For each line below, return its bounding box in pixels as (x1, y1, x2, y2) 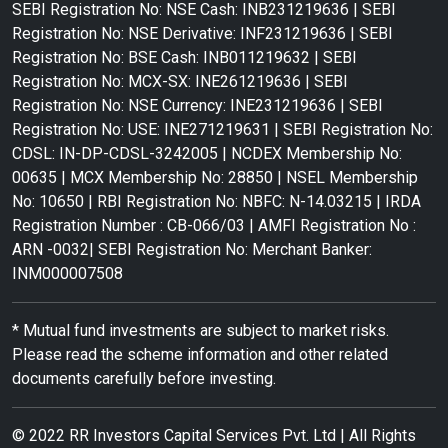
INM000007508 (12, 264, 123, 284)
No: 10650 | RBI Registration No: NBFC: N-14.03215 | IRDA (12, 192, 421, 212)
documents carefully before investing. (12, 369, 276, 389)
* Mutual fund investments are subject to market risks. (12, 321, 389, 341)
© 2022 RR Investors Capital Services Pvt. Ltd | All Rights (12, 426, 416, 446)
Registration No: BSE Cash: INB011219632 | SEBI (12, 48, 357, 68)
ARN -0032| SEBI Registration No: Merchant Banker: (12, 240, 372, 260)
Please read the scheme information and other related (12, 345, 388, 365)
